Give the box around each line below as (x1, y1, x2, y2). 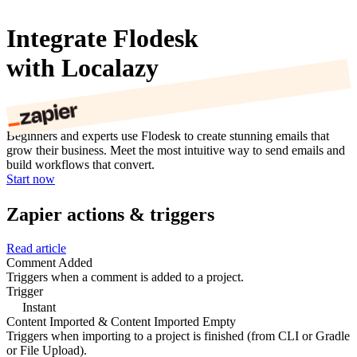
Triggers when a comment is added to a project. (6, 269, 244, 284)
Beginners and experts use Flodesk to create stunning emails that (6, 129, 329, 143)
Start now (6, 172, 55, 186)
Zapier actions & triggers (6, 203, 214, 225)
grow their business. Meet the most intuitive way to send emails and (6, 143, 345, 158)
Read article (6, 241, 66, 255)
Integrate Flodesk (6, 23, 198, 53)
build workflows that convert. (6, 158, 155, 172)
